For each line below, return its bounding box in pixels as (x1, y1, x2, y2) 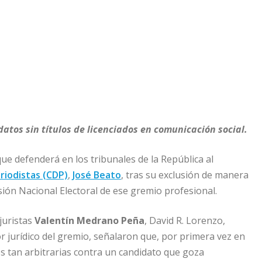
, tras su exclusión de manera (121, 168, 249, 182)
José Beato (73, 168, 121, 182)
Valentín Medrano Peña (35, 214, 144, 227)
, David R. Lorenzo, (144, 214, 225, 227)
